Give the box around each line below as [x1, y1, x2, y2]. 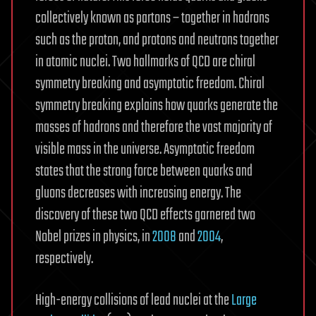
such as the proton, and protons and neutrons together [35, 28, 279, 52]
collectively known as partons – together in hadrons [35, 6, 269, 30]
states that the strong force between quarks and [35, 159, 253, 183]
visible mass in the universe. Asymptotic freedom [35, 137, 255, 162]
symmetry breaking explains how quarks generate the [35, 93, 278, 118]
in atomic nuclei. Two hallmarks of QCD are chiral [35, 49, 255, 74]
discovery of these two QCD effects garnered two [35, 202, 255, 227]
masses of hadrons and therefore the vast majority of [35, 115, 272, 140]
